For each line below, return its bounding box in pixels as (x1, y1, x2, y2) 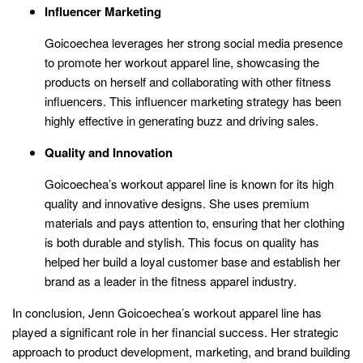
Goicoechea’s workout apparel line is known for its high (45, 174, 334, 192)
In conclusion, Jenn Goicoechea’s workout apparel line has (12, 303, 322, 321)
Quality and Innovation (45, 143, 173, 161)
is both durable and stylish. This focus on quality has (45, 233, 319, 250)
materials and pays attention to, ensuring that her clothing (45, 213, 344, 231)
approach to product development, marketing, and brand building (12, 342, 350, 360)
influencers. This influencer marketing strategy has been (45, 92, 341, 109)
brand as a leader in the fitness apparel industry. (45, 271, 297, 289)
